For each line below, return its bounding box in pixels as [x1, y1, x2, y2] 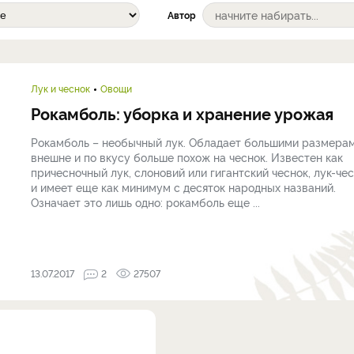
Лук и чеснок [31, 81, 90, 95]
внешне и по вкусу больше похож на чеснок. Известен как [31, 149, 343, 164]
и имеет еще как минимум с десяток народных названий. [31, 179, 336, 194]
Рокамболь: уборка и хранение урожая [31, 102, 333, 124]
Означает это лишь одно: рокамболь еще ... [31, 194, 260, 209]
